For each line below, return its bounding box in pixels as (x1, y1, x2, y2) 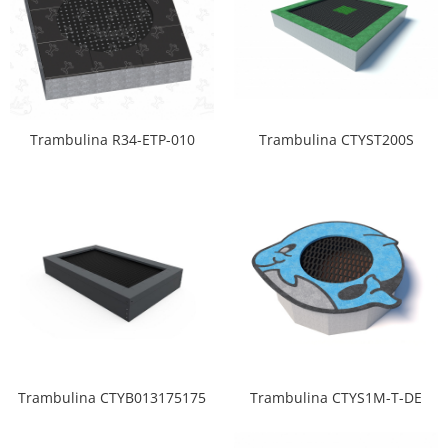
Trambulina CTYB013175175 (18, 388, 206, 408)
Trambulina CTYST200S (258, 130, 414, 150)
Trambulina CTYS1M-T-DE (250, 388, 422, 408)
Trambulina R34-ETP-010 (29, 130, 195, 150)
